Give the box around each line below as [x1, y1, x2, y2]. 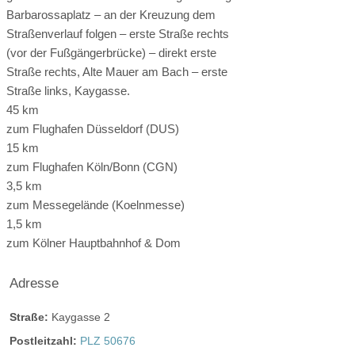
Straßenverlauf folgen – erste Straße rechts [6, 26, 229, 40]
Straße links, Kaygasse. [6, 83, 130, 97]
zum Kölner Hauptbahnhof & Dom [6, 235, 181, 250]
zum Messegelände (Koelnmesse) [6, 197, 185, 212]
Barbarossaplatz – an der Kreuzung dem [6, 7, 216, 21]
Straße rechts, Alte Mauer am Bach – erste [6, 64, 227, 78]
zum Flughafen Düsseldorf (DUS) [6, 121, 179, 136]
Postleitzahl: [10, 334, 80, 348]
